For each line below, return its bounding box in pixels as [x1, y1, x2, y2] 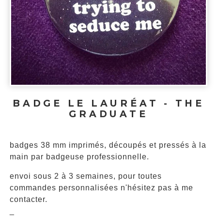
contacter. [10, 195, 47, 203]
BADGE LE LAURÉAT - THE [13, 97, 204, 109]
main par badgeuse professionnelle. [10, 153, 149, 161]
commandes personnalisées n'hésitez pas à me [10, 183, 193, 192]
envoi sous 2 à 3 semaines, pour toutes [10, 171, 162, 180]
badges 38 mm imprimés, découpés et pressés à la [10, 141, 206, 150]
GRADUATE [69, 108, 148, 120]
